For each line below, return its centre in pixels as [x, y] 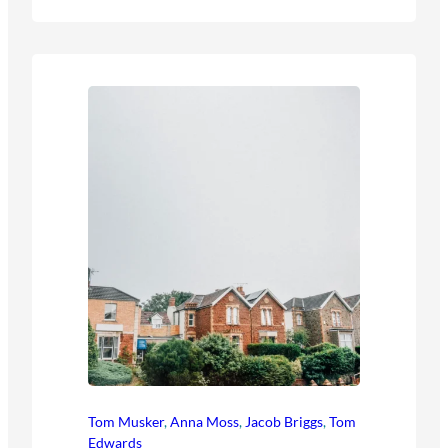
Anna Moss [204, 421]
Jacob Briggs [284, 421]
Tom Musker [126, 421]
